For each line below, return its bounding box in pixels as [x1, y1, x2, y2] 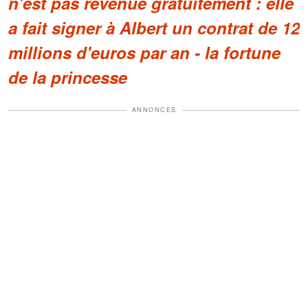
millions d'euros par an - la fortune [8, 41, 280, 65]
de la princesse [8, 65, 127, 89]
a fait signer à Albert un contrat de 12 [8, 16, 300, 40]
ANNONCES [131, 105, 177, 115]
